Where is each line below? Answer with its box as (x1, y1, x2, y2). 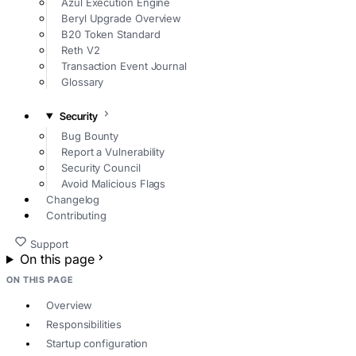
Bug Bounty (61, 129, 119, 142)
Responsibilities (46, 318, 122, 331)
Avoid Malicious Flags (61, 176, 166, 190)
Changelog (46, 192, 100, 206)
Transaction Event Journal (61, 60, 187, 73)
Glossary (61, 75, 104, 89)
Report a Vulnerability (61, 145, 165, 158)
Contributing (46, 208, 107, 222)
